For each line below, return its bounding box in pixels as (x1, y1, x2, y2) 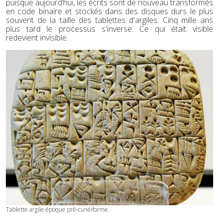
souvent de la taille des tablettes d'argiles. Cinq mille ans (6, 14, 213, 25)
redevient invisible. (6, 32, 68, 43)
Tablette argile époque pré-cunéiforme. (6, 205, 109, 214)
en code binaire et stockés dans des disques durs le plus (6, 5, 213, 17)
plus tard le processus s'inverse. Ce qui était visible (6, 23, 213, 34)
